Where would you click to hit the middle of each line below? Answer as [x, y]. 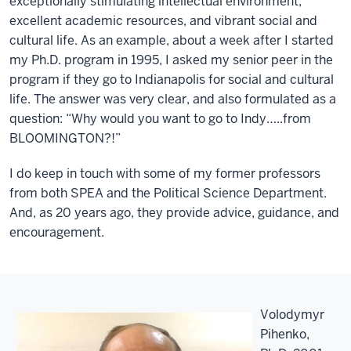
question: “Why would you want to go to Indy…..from [160, 118]
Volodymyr [292, 314]
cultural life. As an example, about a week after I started [172, 40]
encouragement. [57, 232]
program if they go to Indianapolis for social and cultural [172, 79]
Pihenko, [285, 334]
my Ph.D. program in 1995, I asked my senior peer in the [171, 60]
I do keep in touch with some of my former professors [165, 173]
